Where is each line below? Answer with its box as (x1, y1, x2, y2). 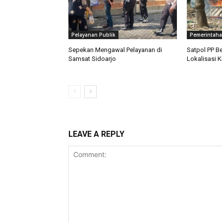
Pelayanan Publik (71, 31, 115, 39)
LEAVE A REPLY (68, 129, 124, 139)
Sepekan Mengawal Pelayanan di (68, 46, 162, 54)
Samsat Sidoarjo (68, 55, 116, 63)
